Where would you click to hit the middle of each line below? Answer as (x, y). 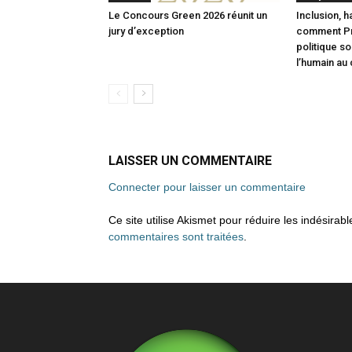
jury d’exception (146, 31)
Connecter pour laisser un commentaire (207, 187)
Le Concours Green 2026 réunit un (188, 15)
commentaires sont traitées (176, 236)
